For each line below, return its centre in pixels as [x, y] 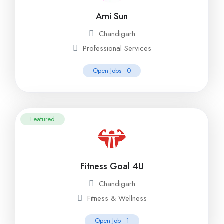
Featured [43, 119]
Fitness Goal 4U [112, 166]
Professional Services [117, 48]
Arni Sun [112, 16]
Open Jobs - [110, 71]
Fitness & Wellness [117, 198]
